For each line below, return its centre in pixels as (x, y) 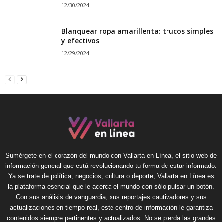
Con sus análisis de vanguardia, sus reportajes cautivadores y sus (111, 197)
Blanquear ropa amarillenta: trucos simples (137, 31)
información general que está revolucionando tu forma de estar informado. (111, 166)
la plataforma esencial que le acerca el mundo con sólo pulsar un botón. (111, 186)
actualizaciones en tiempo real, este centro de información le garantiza (111, 207)
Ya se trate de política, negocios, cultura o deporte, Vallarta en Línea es (111, 176)
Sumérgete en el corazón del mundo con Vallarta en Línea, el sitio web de (111, 155)
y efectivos (80, 40)
